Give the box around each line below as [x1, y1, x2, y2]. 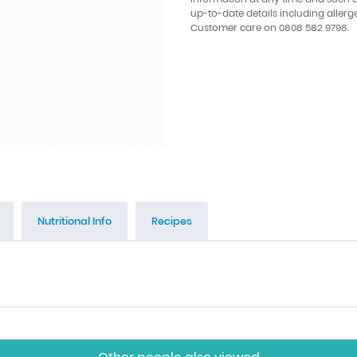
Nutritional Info [37, 214, 112, 229]
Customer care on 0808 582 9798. [190, 21, 349, 34]
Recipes [151, 214, 192, 229]
